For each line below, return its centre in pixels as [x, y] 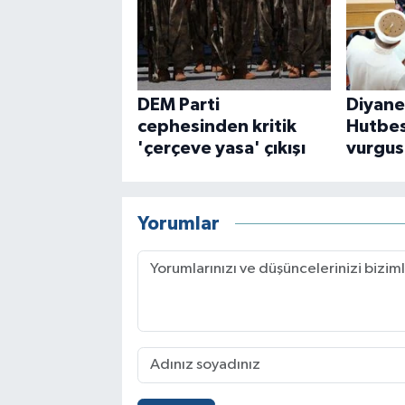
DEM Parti [178, 104]
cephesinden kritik [217, 126]
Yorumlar [178, 224]
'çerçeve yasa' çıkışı [221, 148]
